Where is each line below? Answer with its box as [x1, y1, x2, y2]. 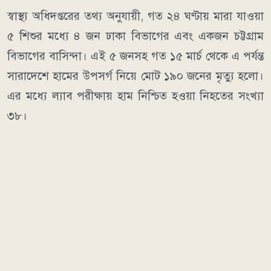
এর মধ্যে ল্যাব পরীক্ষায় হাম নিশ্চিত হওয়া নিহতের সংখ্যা [7, 89, 264, 103]
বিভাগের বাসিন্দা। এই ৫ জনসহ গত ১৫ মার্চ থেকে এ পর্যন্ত [7, 49, 264, 64]
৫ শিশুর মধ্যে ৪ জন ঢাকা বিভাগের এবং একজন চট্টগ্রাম [7, 29, 264, 44]
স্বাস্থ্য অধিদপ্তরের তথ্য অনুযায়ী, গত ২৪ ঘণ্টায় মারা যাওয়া [7, 9, 264, 24]
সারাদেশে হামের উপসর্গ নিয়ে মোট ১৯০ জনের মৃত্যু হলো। [7, 69, 264, 83]
